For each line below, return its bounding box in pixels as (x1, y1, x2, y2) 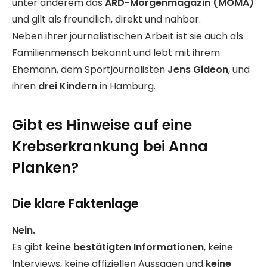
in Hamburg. (97, 79, 156, 94)
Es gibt (12, 240, 45, 254)
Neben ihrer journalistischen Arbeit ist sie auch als (12, 29, 243, 44)
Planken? (12, 157, 79, 178)
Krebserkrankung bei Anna (12, 136, 208, 156)
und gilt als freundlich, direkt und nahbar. (12, 13, 201, 27)
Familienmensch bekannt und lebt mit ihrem (12, 46, 220, 60)
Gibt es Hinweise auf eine (12, 114, 192, 135)
